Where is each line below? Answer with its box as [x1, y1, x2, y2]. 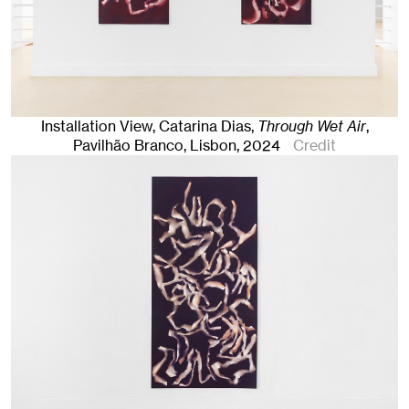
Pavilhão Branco [72, 136, 184, 156]
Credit [293, 136, 337, 156]
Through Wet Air [257, 117, 366, 137]
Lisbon [189, 136, 236, 156]
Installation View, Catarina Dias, [40, 117, 257, 137]
